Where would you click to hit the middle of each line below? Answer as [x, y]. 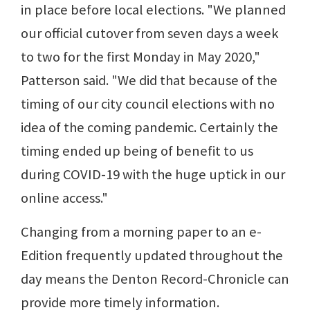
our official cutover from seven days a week [150, 33]
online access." [64, 198]
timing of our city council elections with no [148, 103]
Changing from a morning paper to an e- [141, 231]
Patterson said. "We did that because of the [149, 80]
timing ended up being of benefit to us [137, 151]
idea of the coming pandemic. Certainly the [149, 127]
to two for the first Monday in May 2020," [140, 56]
